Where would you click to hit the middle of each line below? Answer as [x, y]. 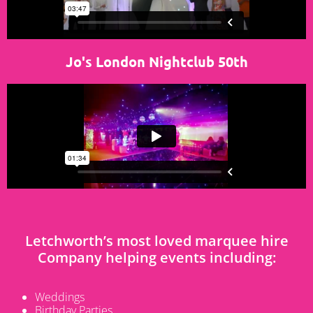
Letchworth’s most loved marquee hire [156, 241]
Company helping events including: [156, 258]
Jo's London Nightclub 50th [156, 62]
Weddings [60, 297]
